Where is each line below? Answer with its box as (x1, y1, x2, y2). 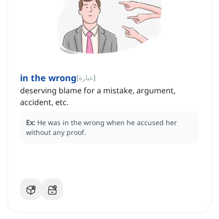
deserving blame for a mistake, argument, (20, 85, 175, 96)
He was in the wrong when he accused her (37, 118, 177, 128)
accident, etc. (20, 97, 68, 108)
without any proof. (26, 128, 86, 137)
